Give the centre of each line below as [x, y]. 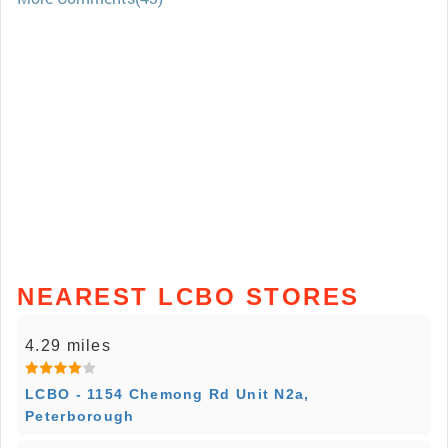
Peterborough [80, 416]
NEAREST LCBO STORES [188, 297]
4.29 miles [68, 346]
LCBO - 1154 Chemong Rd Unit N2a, [167, 394]
